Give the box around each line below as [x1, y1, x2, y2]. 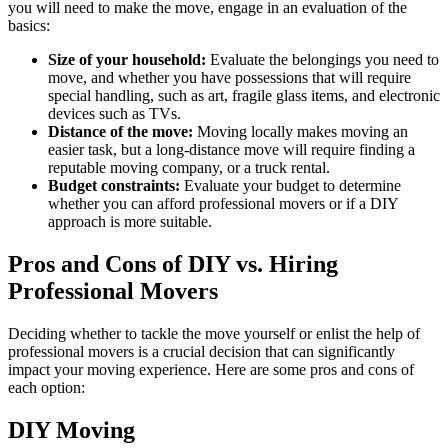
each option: [8, 379, 85, 397]
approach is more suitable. [48, 213, 212, 231]
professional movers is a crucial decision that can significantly [8, 343, 395, 361]
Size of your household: [48, 51, 210, 69]
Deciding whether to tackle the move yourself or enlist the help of [8, 325, 420, 343]
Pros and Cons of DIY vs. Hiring [8, 251, 338, 278]
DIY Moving [8, 417, 135, 444]
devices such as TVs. [48, 105, 181, 123]
